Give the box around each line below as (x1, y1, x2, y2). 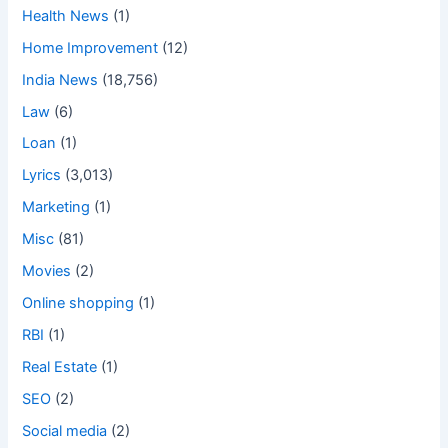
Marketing (22, 198, 91, 217)
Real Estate (22, 358, 98, 376)
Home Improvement (22, 38, 159, 57)
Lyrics (22, 166, 62, 185)
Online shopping (22, 294, 135, 313)
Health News (22, 6, 110, 25)
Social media (22, 421, 108, 440)
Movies (22, 262, 72, 281)
